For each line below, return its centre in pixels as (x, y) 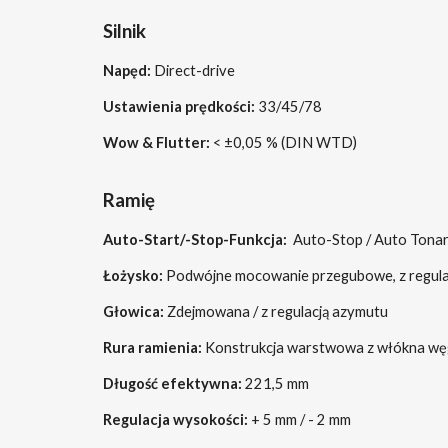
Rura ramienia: (152, 347)
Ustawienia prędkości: (178, 106)
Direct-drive (192, 70)
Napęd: (126, 70)
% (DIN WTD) (309, 142)
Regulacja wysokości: (175, 419)
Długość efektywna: (172, 383)
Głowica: (133, 311)
